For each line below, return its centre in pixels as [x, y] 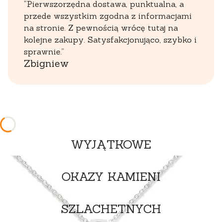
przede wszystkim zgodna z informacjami [108, 16]
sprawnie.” [44, 51]
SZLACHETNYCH [111, 209]
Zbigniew [46, 63]
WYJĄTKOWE [111, 144]
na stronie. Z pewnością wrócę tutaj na [101, 28]
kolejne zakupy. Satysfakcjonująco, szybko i [110, 39]
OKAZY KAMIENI [111, 176]
